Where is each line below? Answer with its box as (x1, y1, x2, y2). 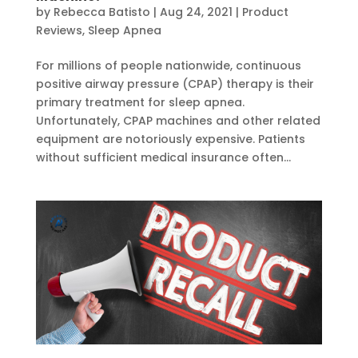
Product (241, 4, 288, 21)
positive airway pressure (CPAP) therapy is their (35, 76, 314, 93)
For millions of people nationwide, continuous (35, 58, 301, 74)
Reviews (35, 22, 82, 39)
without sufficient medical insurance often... (35, 149, 291, 166)
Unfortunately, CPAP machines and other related (35, 113, 320, 129)
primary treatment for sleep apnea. (35, 94, 245, 111)
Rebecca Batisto (53, 4, 150, 21)
